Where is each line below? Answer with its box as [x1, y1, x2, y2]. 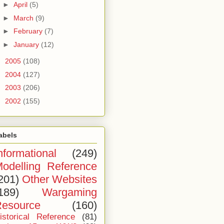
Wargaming [42, 186, 97, 199]
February [13, 27, 44, 35]
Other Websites [22, 173, 97, 186]
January [13, 40, 41, 48]
